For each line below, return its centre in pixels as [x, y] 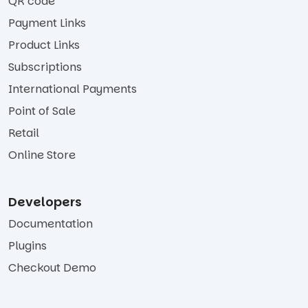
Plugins [27, 245]
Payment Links [47, 23]
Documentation [51, 223]
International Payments [73, 89]
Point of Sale [42, 111]
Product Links [44, 45]
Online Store [42, 155]
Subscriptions [45, 67]
